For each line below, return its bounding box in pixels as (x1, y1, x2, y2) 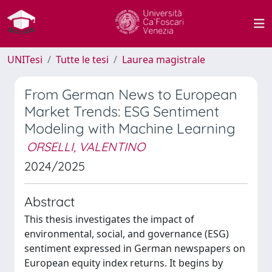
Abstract (24, 193, 75, 209)
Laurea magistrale (122, 53, 205, 66)
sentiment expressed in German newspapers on (24, 242, 245, 255)
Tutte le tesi (56, 53, 109, 66)
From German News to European (24, 86, 237, 103)
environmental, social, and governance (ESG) (24, 227, 229, 240)
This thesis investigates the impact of (24, 212, 194, 226)
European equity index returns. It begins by (24, 256, 223, 270)
